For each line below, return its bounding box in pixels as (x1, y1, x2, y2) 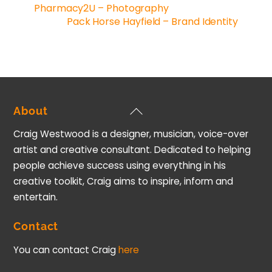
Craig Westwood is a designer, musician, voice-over (13, 127, 249, 141)
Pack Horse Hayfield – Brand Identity (66, 15, 238, 29)
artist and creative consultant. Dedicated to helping (13, 143, 251, 157)
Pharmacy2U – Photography (34, 1, 169, 16)
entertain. (13, 191, 58, 204)
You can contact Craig (13, 243, 119, 256)
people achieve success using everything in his (13, 159, 226, 172)
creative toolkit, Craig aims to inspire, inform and (13, 175, 234, 188)
